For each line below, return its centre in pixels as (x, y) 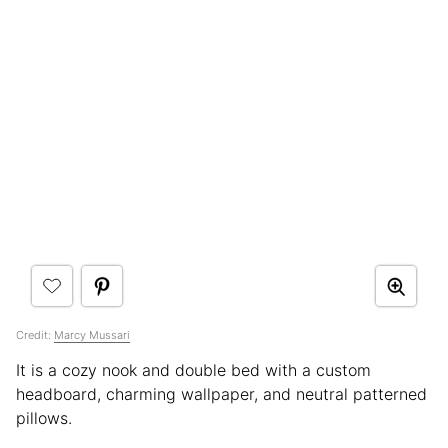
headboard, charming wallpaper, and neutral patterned (221, 394)
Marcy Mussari (92, 335)
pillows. (44, 418)
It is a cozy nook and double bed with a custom (193, 370)
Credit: (35, 335)
